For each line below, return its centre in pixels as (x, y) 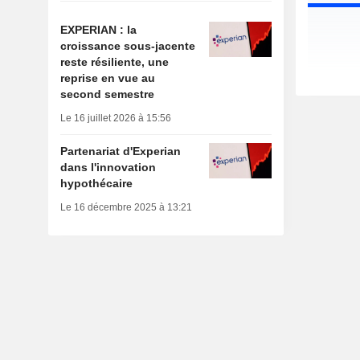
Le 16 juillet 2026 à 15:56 (115, 119)
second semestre (107, 94)
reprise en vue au (107, 78)
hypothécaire (96, 184)
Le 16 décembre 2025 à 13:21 (126, 208)
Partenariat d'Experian (120, 151)
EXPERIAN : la (98, 30)
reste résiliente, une (114, 62)
